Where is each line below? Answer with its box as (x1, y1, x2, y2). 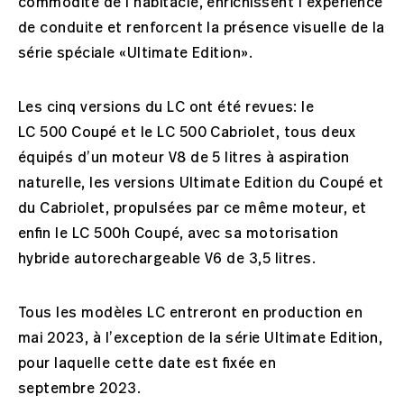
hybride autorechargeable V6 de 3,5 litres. (18, 249, 317, 268)
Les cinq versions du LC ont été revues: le (18, 97, 315, 116)
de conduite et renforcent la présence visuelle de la (18, 18, 385, 37)
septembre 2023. (18, 379, 145, 398)
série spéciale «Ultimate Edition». (18, 43, 257, 62)
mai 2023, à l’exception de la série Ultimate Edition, (18, 328, 383, 347)
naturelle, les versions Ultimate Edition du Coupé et (18, 173, 384, 192)
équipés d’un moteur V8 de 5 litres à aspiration (18, 148, 350, 167)
